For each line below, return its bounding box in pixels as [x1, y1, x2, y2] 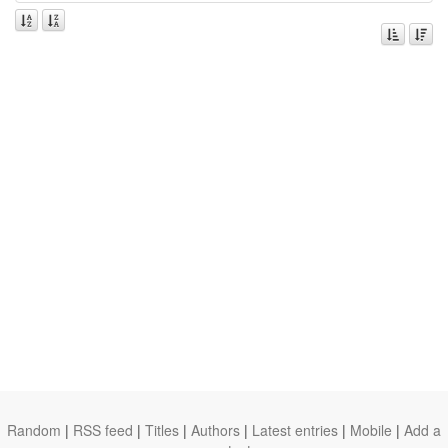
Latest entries [252, 420, 338, 440]
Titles [145, 420, 179, 440]
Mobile [350, 420, 392, 440]
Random [7, 420, 61, 440]
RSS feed [73, 420, 133, 440]
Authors [191, 420, 240, 440]
